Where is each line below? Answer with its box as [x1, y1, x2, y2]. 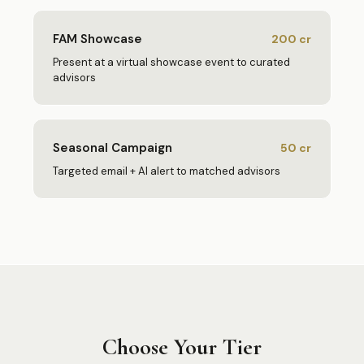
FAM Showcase [53, 31, 142, 47]
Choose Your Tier [102, 333, 262, 361]
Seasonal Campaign [53, 140, 172, 156]
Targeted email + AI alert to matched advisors [53, 164, 280, 178]
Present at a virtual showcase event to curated [53, 55, 290, 69]
